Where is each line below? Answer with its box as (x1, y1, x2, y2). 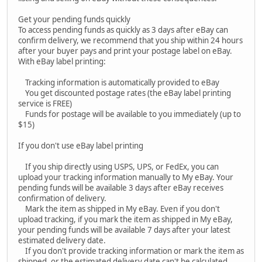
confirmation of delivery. (18, 192, 106, 204)
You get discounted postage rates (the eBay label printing (18, 87, 231, 98)
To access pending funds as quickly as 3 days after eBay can (18, 24, 228, 35)
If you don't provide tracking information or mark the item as (18, 245, 244, 256)
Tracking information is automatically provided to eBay (18, 77, 219, 88)
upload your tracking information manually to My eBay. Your (18, 171, 233, 182)
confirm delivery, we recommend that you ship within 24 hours (18, 35, 243, 46)
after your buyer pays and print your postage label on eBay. (18, 45, 232, 56)
